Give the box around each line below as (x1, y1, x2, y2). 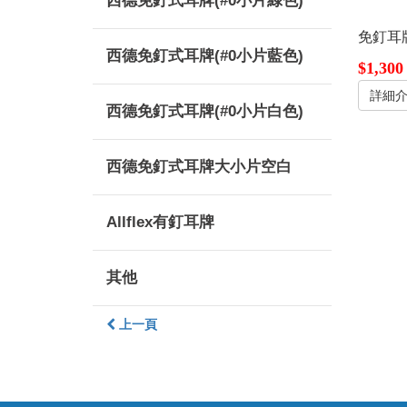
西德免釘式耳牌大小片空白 (106, 158, 292, 175)
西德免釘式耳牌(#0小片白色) (106, 103, 303, 120)
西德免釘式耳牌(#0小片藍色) (106, 47, 303, 65)
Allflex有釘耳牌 (106, 213, 214, 231)
